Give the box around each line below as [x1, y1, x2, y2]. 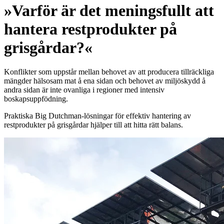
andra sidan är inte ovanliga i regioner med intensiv [4, 85, 164, 94]
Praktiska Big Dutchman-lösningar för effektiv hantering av [4, 111, 191, 120]
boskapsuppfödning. [4, 94, 70, 103]
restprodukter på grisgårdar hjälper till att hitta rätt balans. [4, 120, 185, 129]
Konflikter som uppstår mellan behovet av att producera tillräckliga [4, 67, 214, 76]
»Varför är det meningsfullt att [4, 1, 214, 19]
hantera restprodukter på [4, 19, 177, 38]
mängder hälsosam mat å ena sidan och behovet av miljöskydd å [4, 76, 205, 85]
